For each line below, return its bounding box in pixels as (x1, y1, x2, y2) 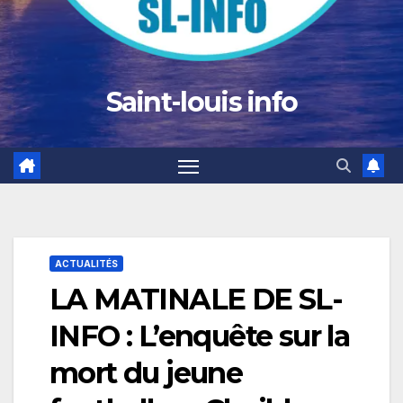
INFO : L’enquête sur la (49, 318, 350, 354)
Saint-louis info (105, 85, 298, 119)
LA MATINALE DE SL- (49, 282, 343, 318)
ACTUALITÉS (55, 258, 118, 270)
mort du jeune (49, 355, 243, 391)
